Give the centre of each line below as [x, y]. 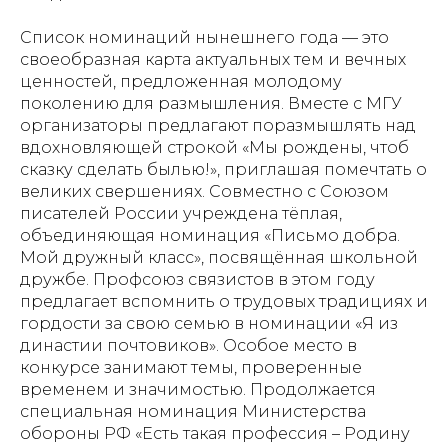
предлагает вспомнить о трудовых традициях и [224, 302]
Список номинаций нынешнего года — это [204, 38]
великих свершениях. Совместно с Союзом [204, 192]
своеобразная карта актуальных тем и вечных [213, 60]
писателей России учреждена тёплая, [181, 214]
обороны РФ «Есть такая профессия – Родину [215, 434]
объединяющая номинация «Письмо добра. [210, 236]
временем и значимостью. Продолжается [198, 390]
